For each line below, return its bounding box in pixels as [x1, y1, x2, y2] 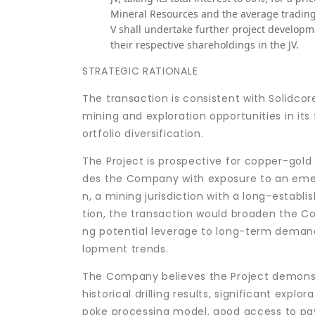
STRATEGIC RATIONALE [82, 63, 198, 78]
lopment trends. [82, 242, 169, 257]
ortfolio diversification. [82, 126, 204, 141]
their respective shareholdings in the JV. [110, 37, 299, 51]
